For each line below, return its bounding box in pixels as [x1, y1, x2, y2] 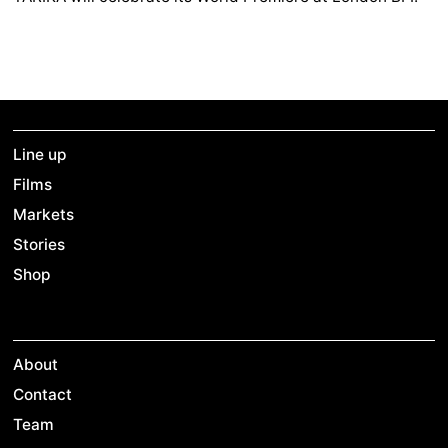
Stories [13, 235, 66, 255]
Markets [13, 205, 75, 225]
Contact [13, 385, 73, 405]
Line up [13, 145, 68, 165]
